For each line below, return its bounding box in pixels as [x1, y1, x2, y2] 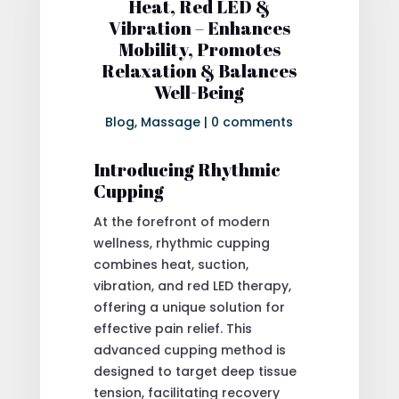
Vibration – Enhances [108, 15, 290, 40]
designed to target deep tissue [93, 362, 297, 380]
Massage [141, 112, 201, 131]
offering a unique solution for [93, 297, 285, 316]
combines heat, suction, [93, 255, 248, 273]
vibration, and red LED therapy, [93, 276, 291, 295]
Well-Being [154, 79, 245, 104]
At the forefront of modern [93, 212, 270, 231]
